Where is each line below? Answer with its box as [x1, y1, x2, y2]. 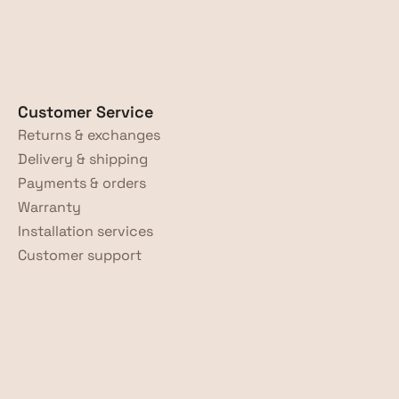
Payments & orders [17, 174, 146, 192]
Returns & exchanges [17, 126, 160, 144]
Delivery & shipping [17, 150, 148, 168]
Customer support [17, 246, 142, 265]
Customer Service [17, 102, 153, 122]
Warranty [17, 198, 81, 216]
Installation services [17, 222, 153, 240]
